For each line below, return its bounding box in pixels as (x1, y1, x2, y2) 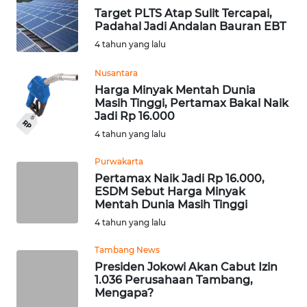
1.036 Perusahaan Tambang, (95, 273, 253, 286)
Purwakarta (95, 156, 143, 167)
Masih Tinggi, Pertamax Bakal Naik (95, 96, 288, 110)
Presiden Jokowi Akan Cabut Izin (95, 260, 278, 273)
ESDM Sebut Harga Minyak (95, 184, 245, 198)
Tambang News (95, 244, 160, 255)
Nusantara (95, 67, 138, 78)
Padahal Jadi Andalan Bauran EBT (95, 19, 286, 33)
